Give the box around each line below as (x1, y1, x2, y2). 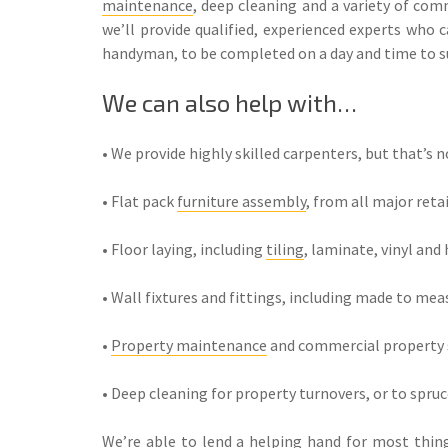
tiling (266, 238, 304, 259)
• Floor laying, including (102, 238, 266, 259)
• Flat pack (102, 190, 177, 211)
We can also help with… (102, 87, 357, 117)
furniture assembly (177, 190, 306, 211)
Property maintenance (111, 334, 267, 355)
